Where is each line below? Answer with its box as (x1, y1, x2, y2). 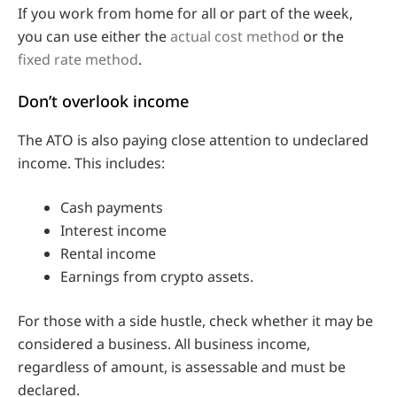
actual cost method (170, 26, 300, 46)
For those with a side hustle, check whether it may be (18, 310, 373, 331)
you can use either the (18, 26, 170, 46)
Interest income (60, 220, 167, 240)
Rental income (60, 243, 156, 263)
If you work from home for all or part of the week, (18, 3, 353, 23)
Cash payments (60, 197, 163, 217)
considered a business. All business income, (18, 333, 310, 354)
